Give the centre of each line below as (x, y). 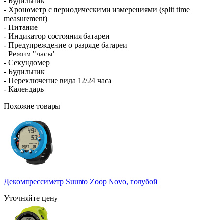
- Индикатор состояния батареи (57, 36)
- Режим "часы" (30, 54)
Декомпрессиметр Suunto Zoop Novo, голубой (81, 181)
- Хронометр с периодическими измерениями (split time (97, 9)
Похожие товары (32, 106)
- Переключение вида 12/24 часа (58, 80)
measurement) (26, 18)
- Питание (21, 27)
